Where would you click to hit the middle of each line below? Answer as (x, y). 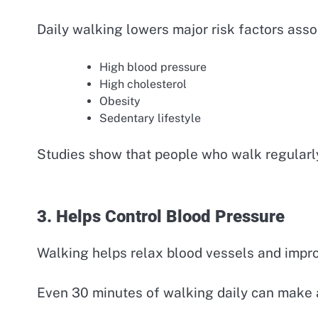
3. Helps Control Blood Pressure (161, 216)
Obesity (120, 102)
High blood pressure (153, 67)
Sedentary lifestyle (150, 119)
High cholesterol (143, 84)
